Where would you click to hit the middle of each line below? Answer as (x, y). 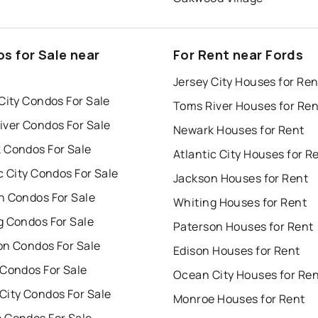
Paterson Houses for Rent (243, 227)
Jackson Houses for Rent (241, 179)
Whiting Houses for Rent (240, 203)
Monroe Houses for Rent (239, 299)
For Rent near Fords (238, 55)
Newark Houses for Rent (239, 130)
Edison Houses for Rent (237, 251)
